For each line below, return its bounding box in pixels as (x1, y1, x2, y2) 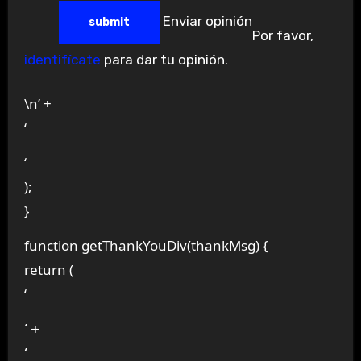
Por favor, (251, 27, 313, 44)
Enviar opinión (162, 13, 252, 30)
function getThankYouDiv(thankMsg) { (23, 236, 268, 255)
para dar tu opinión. (100, 51, 228, 68)
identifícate (23, 51, 101, 68)
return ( (23, 260, 73, 280)
